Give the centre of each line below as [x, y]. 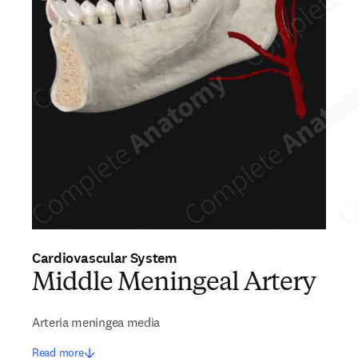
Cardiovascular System [105, 258]
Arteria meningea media [96, 322]
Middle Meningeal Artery [174, 284]
